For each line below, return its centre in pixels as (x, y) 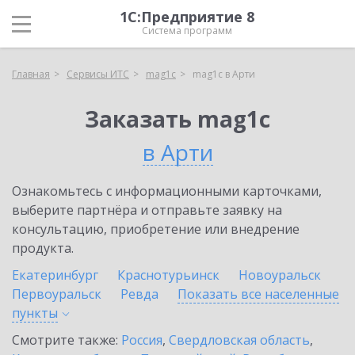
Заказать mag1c (177, 119)
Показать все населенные (258, 294)
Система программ (187, 31)
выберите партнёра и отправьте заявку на (147, 210)
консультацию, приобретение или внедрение (156, 229)
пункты (35, 313)
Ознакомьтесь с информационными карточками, (167, 191)
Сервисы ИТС (98, 74)
